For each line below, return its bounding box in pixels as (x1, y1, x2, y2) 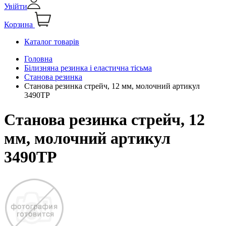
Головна (24, 54, 52, 63)
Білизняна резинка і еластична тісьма (24, 63, 152, 72)
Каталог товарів (24, 37, 79, 46)
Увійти (4, 2, 27, 11)
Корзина (4, 20, 33, 29)
